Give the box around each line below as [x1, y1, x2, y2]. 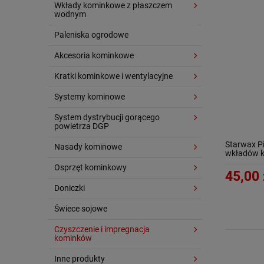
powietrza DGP [54, 121, 109, 131]
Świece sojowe [54, 204, 107, 213]
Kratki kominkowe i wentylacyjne [54, 71, 173, 81]
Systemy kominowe [54, 92, 125, 101]
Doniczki [54, 183, 85, 193]
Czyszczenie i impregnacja [54, 225, 150, 234]
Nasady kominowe [54, 142, 122, 151]
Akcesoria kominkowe [54, 51, 134, 60]
